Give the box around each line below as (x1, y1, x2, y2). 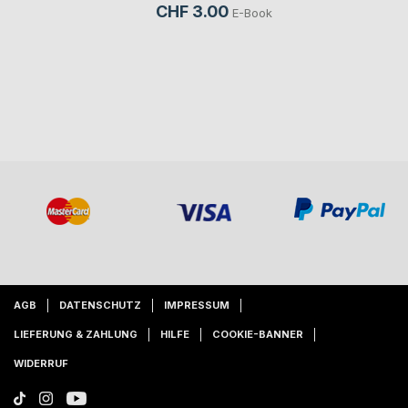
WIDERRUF (14, 357, 68, 371)
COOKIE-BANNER (212, 328, 303, 342)
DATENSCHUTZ (59, 299, 141, 312)
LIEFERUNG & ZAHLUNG (14, 328, 138, 342)
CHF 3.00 (155, 2, 229, 22)
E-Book (231, 5, 272, 21)
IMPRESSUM (164, 299, 229, 312)
